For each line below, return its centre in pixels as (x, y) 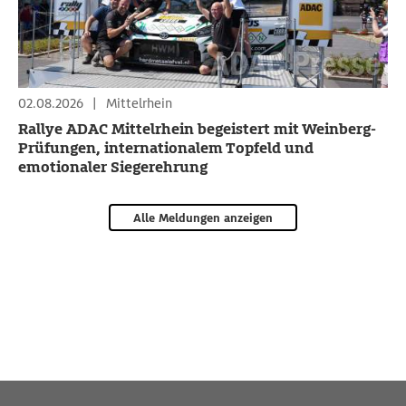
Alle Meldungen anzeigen (203, 218)
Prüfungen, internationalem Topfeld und (166, 148)
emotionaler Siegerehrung (113, 167)
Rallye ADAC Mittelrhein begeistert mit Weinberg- (197, 129)
